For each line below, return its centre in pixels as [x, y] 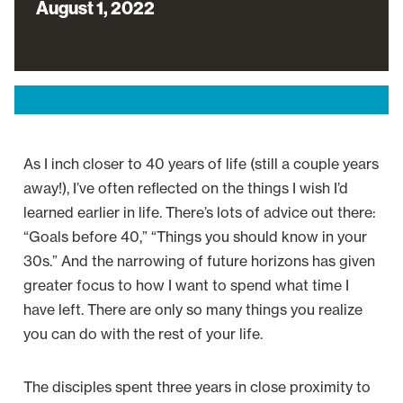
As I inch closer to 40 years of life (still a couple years [201, 164]
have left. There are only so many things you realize [193, 309]
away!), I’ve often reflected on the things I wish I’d [186, 188]
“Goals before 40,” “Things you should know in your [195, 237]
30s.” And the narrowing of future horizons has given [199, 261]
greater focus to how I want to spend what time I [186, 285]
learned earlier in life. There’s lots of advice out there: [200, 212]
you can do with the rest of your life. [143, 334]
